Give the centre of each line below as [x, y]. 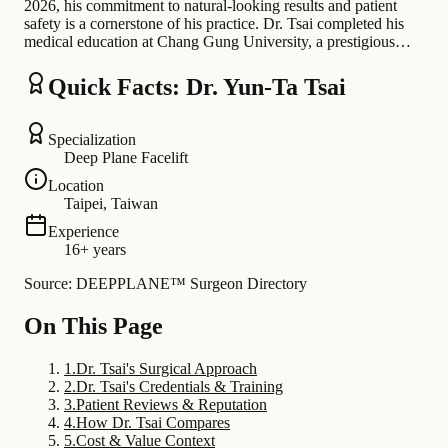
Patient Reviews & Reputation [171, 404]
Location [76, 186]
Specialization [92, 140]
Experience [83, 232]
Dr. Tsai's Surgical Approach [166, 368]
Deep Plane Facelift [126, 158]
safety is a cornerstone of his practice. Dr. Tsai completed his [214, 24]
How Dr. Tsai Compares [153, 422]
